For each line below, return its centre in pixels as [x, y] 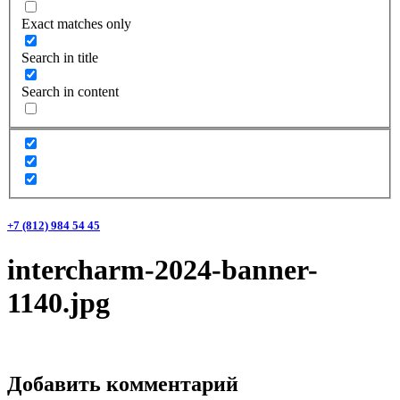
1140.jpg [58, 302]
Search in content [70, 91]
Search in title [60, 57]
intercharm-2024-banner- [162, 269]
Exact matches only [76, 23]
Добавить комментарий [123, 383]
